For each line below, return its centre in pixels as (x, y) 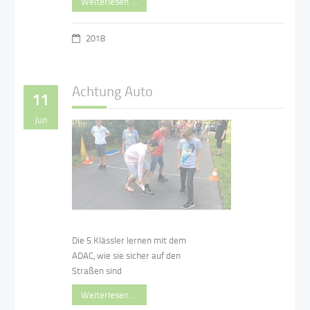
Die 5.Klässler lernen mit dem (129, 240)
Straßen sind (97, 271)
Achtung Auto (113, 90)
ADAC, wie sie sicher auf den (127, 256)
